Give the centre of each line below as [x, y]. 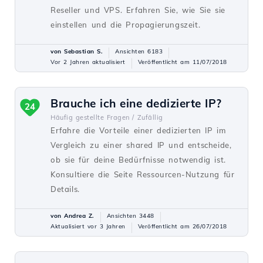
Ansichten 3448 [130, 216]
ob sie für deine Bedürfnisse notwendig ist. [138, 160]
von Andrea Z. [73, 216]
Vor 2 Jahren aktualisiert [88, 62]
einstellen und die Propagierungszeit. [126, 25]
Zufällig [150, 117]
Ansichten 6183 [139, 51]
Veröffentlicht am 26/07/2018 [182, 226]
